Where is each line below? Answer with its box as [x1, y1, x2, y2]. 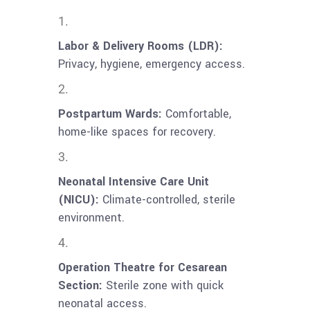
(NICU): [58, 192, 99, 208]
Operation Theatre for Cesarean [58, 259, 227, 276]
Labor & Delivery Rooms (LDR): [58, 38, 223, 55]
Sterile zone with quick [102, 277, 224, 294]
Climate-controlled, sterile [99, 192, 235, 208]
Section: [58, 277, 102, 294]
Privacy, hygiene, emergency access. [58, 56, 245, 73]
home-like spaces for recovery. [58, 124, 216, 140]
